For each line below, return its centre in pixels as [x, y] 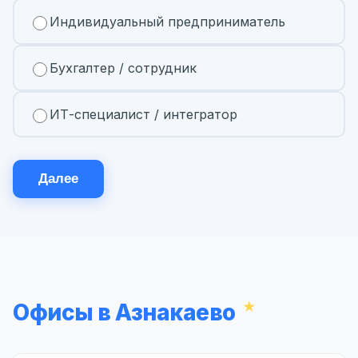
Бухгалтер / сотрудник [123, 68]
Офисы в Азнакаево [124, 312]
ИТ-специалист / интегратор [143, 115]
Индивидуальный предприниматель [167, 22]
